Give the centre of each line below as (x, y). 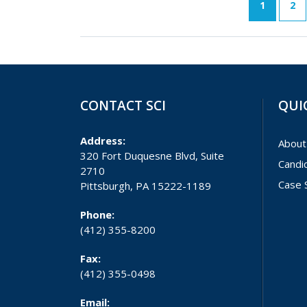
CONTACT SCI (123, 106)
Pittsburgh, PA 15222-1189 (146, 186)
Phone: (97, 214)
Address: (103, 140)
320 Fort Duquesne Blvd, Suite (152, 156)
